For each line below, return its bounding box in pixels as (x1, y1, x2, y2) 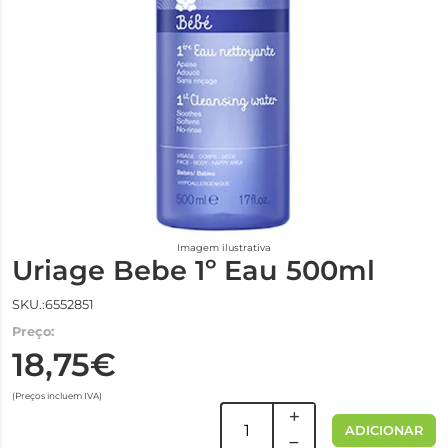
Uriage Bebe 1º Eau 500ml (12, 254, 375, 287)
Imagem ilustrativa (177, 242, 271, 253)
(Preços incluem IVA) (12, 390, 102, 401)
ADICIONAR (345, 422, 423, 438)
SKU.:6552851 (12, 297, 94, 312)
